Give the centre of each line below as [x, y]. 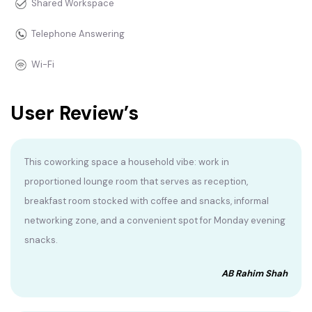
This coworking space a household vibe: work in [127, 162]
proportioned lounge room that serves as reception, [136, 182]
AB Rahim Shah [255, 274]
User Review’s [75, 114]
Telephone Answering [78, 34]
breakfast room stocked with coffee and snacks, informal [147, 201]
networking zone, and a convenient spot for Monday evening [155, 221]
